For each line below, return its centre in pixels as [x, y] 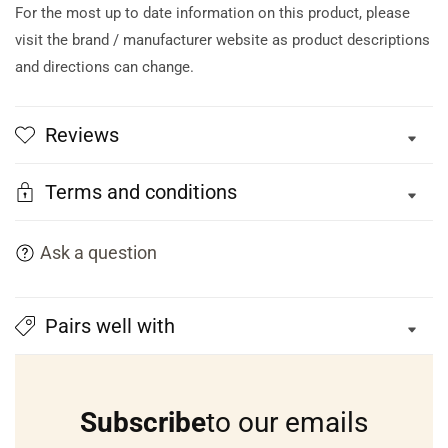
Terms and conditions [141, 192]
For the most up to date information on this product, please [212, 13]
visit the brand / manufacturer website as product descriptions [222, 40]
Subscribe [143, 423]
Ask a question [98, 253]
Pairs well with [110, 326]
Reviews [82, 135]
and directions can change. [104, 67]
